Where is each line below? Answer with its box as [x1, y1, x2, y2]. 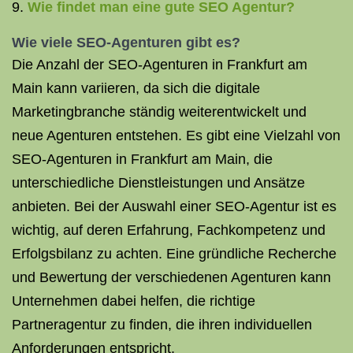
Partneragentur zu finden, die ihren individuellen [12, 317, 312, 333]
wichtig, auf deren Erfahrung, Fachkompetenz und [12, 222, 325, 238]
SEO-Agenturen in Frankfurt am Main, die [12, 151, 273, 167]
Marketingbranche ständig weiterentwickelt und [12, 104, 307, 120]
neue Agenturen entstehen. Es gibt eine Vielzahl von [12, 128, 340, 143]
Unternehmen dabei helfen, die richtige [12, 293, 255, 309]
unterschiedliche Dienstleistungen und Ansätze [12, 175, 305, 191]
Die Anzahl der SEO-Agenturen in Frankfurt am [12, 57, 307, 72]
